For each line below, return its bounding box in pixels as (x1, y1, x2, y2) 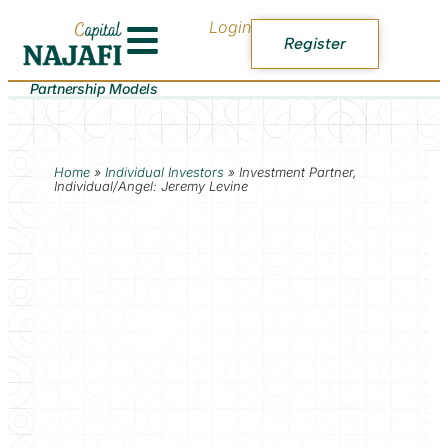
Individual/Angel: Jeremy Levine (53, 177, 248, 194)
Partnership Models (29, 79, 158, 97)
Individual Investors (104, 163, 224, 180)
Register (284, 33, 347, 53)
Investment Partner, (238, 163, 357, 180)
